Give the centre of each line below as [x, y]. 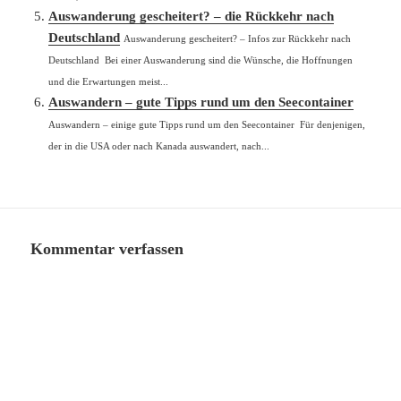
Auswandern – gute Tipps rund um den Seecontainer [201, 102]
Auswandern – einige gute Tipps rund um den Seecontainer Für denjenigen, [207, 124]
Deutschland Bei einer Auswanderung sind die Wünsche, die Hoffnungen [201, 60]
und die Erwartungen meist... [109, 81]
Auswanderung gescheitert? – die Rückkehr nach [192, 16]
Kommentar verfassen [107, 249]
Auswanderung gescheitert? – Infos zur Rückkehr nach [238, 38]
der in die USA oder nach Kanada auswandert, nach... [159, 145]
